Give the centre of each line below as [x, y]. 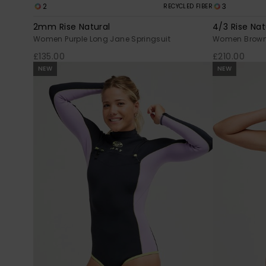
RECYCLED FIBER [188, 6]
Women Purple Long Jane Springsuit [102, 39]
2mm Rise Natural [72, 26]
